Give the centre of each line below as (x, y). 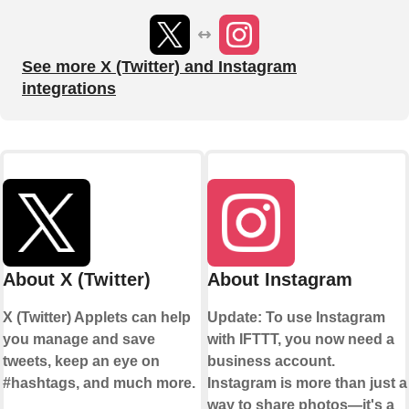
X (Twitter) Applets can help (97, 318)
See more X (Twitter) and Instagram (159, 67)
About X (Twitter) (77, 280)
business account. (271, 362)
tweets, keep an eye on (81, 362)
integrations (69, 89)
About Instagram (279, 280)
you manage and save (79, 340)
